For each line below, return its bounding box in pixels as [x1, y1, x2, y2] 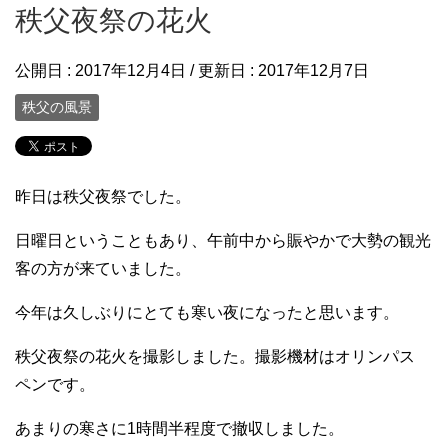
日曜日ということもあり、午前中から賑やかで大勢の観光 [15, 232, 431, 250]
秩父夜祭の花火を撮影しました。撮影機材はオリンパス [15, 348, 431, 366]
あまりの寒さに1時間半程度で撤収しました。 [15, 420, 344, 438]
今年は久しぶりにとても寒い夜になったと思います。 [15, 304, 399, 322]
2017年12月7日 [258, 61, 369, 79]
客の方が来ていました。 [15, 260, 191, 278]
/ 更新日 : [186, 61, 258, 79]
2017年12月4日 [75, 61, 186, 79]
